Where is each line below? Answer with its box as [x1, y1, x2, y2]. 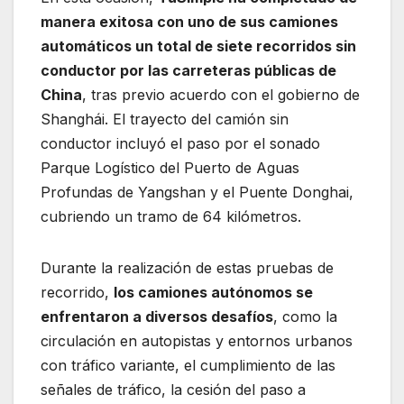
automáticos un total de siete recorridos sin [41, 36, 356, 55]
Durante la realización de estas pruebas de [41, 258, 334, 277]
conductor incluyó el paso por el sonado [41, 133, 320, 152]
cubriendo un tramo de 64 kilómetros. [41, 207, 301, 225]
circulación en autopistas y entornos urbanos [41, 331, 353, 350]
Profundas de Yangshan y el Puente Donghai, [41, 182, 353, 201]
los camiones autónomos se [114, 282, 313, 301]
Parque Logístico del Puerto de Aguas [41, 158, 299, 177]
